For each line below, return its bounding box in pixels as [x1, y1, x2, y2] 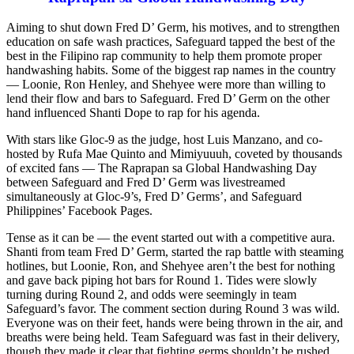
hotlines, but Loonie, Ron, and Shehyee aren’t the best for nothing [6, 259, 335, 273]
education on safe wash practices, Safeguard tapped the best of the [6, 35, 335, 49]
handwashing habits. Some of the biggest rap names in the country [6, 63, 336, 77]
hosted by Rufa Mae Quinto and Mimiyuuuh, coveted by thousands [6, 147, 342, 161]
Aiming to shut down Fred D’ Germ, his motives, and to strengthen [6, 21, 340, 35]
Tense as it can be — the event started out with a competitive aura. [6, 231, 335, 245]
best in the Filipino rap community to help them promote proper [6, 49, 322, 63]
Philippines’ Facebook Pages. [6, 204, 153, 218]
